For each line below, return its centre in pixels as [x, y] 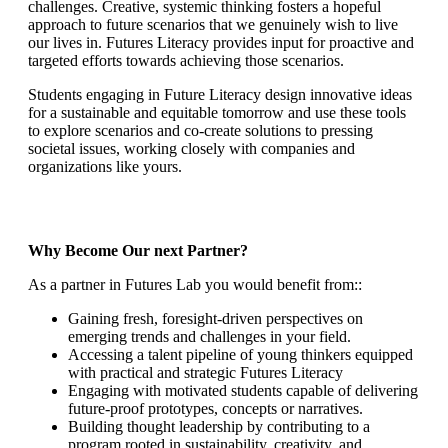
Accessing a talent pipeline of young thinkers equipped [240, 354]
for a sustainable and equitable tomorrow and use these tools [217, 112]
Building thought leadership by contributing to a [219, 426]
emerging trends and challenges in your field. [209, 336]
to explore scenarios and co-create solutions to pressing [200, 130]
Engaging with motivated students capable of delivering [243, 390]
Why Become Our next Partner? [138, 250]
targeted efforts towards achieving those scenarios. [186, 60]
